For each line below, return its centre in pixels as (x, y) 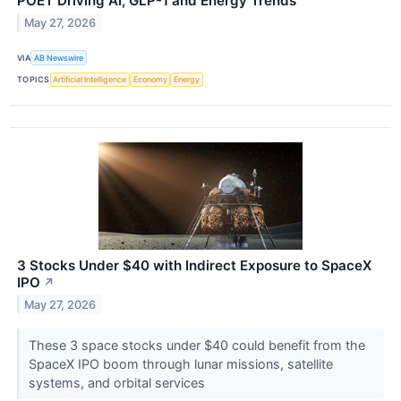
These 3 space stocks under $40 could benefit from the (196, 345)
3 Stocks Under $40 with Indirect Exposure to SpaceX (194, 265)
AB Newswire (59, 57)
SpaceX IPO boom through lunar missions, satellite (180, 363)
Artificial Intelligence (90, 80)
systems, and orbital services (118, 382)
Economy (150, 80)
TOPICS (34, 80)
